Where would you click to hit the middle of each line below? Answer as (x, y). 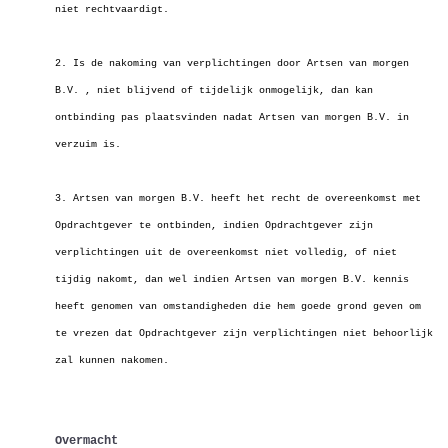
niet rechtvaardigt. (112, 9)
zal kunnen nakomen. (112, 360)
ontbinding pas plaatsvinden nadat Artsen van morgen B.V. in (232, 117)
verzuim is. (88, 144)
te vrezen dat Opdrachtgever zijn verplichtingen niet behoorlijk (244, 333)
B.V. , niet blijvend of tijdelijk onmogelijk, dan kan (214, 90)
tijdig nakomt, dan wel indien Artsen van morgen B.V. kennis (232, 279)
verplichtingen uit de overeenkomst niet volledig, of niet (226, 252)
